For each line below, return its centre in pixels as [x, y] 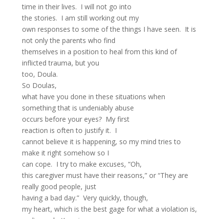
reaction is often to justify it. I [69, 130]
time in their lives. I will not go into [77, 7]
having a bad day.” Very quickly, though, [85, 198]
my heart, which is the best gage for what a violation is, [109, 209]
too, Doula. [40, 74]
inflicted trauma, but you [60, 63]
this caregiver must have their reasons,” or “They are [105, 175]
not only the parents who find [68, 40]
